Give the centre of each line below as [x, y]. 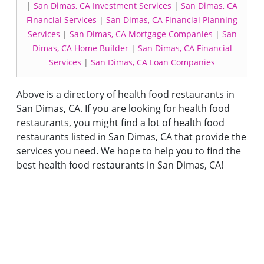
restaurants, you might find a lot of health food [121, 123]
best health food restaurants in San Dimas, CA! [120, 165]
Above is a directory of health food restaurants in [126, 94]
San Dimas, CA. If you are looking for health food [123, 108]
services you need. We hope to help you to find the [129, 151]
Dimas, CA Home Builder [80, 48]
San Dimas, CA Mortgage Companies [141, 34]
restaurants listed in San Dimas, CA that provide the [131, 137]
